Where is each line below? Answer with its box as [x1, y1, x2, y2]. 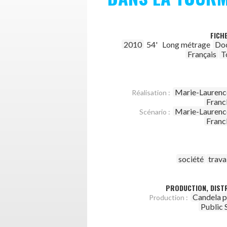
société [178, 154, 204, 164]
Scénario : [139, 107, 170, 116]
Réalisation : [132, 88, 170, 97]
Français [187, 49, 216, 59]
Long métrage [162, 40, 210, 49]
